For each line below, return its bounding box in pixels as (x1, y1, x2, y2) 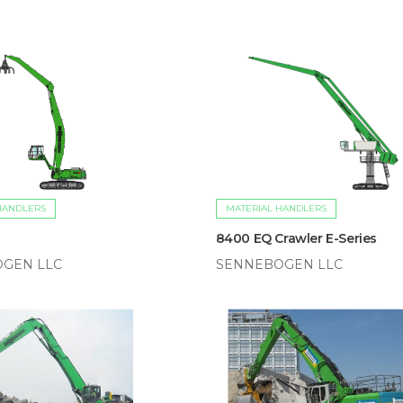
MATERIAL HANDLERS (225, 201, 327, 214)
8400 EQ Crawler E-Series (215, 229, 378, 246)
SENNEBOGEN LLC (215, 255, 343, 273)
